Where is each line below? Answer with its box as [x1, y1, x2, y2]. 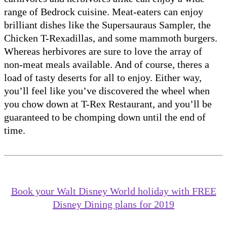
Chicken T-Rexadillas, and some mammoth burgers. [4, 32, 217, 44]
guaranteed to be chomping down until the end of [4, 111, 206, 123]
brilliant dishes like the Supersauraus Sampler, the [4, 19, 211, 30]
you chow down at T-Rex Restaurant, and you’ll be [4, 98, 212, 109]
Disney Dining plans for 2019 [53, 198, 174, 210]
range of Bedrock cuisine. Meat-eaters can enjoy [4, 6, 203, 17]
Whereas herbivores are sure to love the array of [4, 45, 202, 57]
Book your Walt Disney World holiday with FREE [11, 185, 216, 197]
